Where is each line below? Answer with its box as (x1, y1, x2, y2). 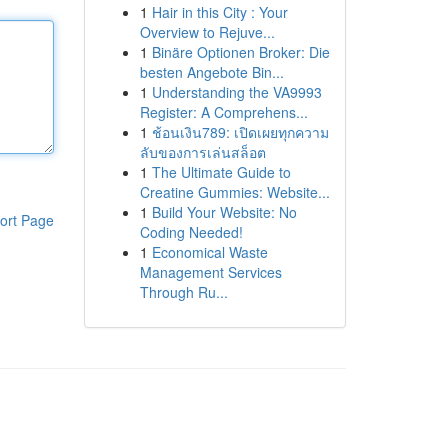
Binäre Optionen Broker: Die (151, 42, 330, 62)
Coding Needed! (139, 222, 243, 242)
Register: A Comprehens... (139, 102, 308, 122)
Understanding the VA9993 (151, 82, 322, 102)
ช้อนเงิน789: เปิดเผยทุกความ (151, 122, 329, 142)
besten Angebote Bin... (139, 62, 284, 82)
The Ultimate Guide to (151, 162, 291, 182)
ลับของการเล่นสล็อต (139, 142, 266, 162)
